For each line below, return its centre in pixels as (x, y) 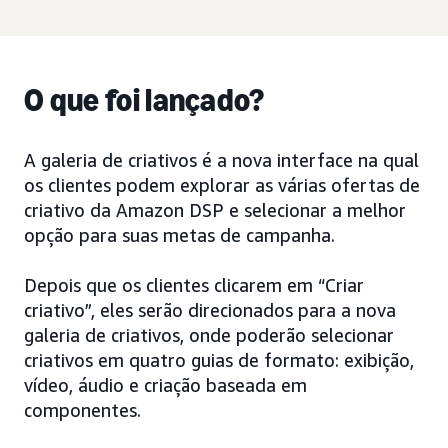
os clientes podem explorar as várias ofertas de (222, 185)
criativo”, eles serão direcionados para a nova (210, 310)
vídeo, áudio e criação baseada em (165, 385)
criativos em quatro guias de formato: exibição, (219, 360)
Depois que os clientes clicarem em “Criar (194, 285)
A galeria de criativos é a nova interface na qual (221, 160)
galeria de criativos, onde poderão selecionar (209, 335)
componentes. (82, 410)
